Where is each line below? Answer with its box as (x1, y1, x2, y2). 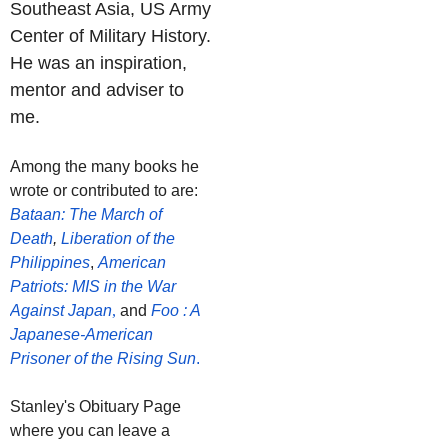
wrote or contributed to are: (10, 181, 198, 199)
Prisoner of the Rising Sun (10, 349, 196, 367)
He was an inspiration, (10, 52, 187, 73)
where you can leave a (10, 421, 170, 439)
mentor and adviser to (10, 79, 184, 100)
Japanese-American (10, 325, 153, 343)
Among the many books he (10, 157, 199, 175)
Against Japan (10, 301, 112, 319)
